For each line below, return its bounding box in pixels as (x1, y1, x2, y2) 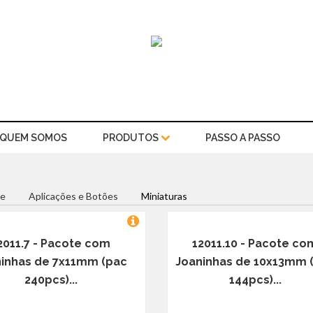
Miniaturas (140, 190, 187, 202)
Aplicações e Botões (28, 190, 118, 202)
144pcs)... (228, 273, 282, 286)
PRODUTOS (102, 132, 161, 143)
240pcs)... (24, 273, 78, 286)
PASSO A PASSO (205, 132, 280, 143)
